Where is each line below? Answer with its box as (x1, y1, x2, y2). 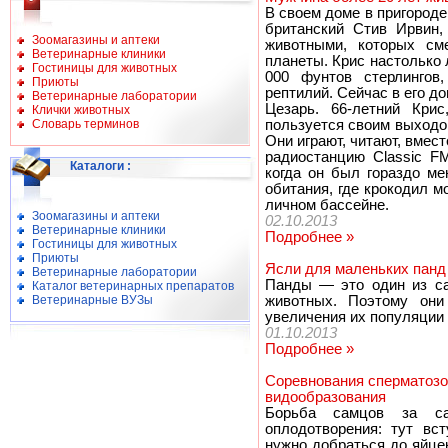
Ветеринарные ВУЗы (32, 293, 153, 307)
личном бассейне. (264, 197, 389, 213)
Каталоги (70, 159, 124, 173)
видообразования (264, 389, 386, 405)
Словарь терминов (32, 117, 139, 131)
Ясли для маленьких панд (264, 261, 446, 277)
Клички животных (32, 103, 130, 117)
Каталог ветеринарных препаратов (32, 279, 234, 293)
